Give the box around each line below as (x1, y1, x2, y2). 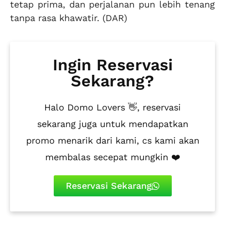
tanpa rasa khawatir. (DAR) (10, 12, 127, 23)
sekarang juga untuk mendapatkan (37, 119, 188, 130)
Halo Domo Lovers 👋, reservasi (44, 102, 181, 113)
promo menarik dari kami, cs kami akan (26, 135, 199, 146)
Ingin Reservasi (52, 55, 173, 75)
